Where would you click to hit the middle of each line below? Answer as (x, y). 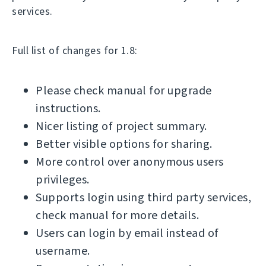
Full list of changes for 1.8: (75, 50)
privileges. (63, 180)
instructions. (68, 108)
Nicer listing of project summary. (121, 126)
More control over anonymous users (130, 162)
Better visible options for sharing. (124, 144)
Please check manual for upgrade (124, 91)
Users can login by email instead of (127, 233)
